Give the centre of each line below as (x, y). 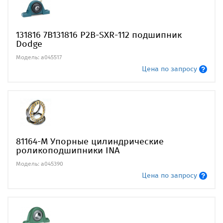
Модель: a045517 (39, 57)
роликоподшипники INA (68, 150)
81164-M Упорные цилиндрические (90, 141)
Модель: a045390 (40, 164)
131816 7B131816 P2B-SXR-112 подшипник (99, 35)
